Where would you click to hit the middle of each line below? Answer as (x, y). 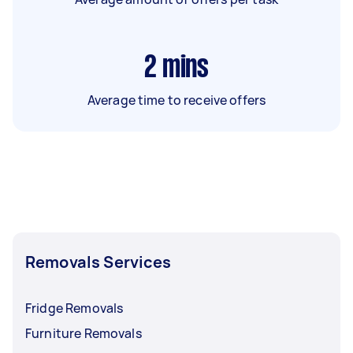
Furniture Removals (84, 333)
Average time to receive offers (176, 100)
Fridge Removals (74, 308)
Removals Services (98, 262)
